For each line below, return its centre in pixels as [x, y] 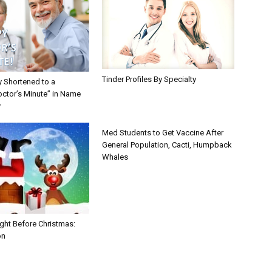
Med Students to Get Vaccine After [163, 133]
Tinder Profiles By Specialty [149, 79]
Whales [115, 157]
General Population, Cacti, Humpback [167, 145]
